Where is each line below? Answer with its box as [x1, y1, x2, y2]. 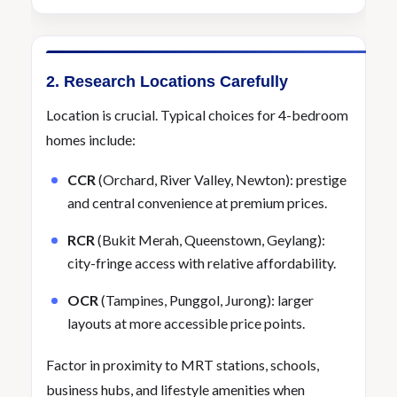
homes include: [46, 131, 136, 148]
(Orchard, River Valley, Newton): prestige [96, 171, 346, 188]
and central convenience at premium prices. [67, 194, 327, 211]
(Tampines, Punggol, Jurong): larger [98, 292, 314, 308]
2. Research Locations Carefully [46, 73, 288, 90]
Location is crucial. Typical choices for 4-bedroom [46, 106, 348, 123]
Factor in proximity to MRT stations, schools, [46, 356, 319, 373]
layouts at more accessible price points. [67, 315, 305, 331]
